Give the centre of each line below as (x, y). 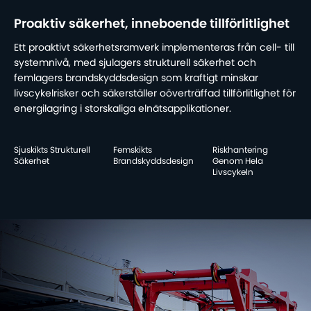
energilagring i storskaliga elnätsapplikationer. (123, 109)
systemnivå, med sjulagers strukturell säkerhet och (135, 63)
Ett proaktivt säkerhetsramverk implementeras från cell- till (154, 48)
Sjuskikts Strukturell (52, 150)
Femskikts (132, 150)
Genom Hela (237, 161)
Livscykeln (233, 172)
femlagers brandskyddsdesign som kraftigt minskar (136, 78)
